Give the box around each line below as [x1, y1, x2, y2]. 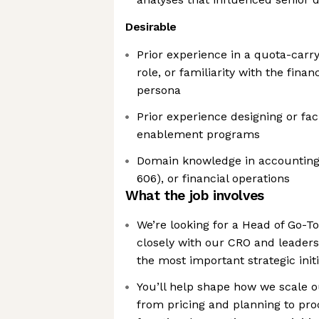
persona [137, 83, 181, 97]
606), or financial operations [137, 172, 290, 185]
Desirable [125, 20, 177, 33]
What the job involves [125, 187, 264, 204]
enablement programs [137, 127, 260, 141]
